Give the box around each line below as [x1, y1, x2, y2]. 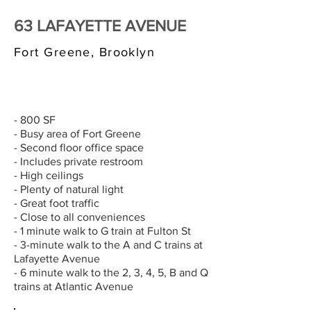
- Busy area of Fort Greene [14, 128, 141, 140]
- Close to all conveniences [14, 211, 145, 223]
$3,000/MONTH [21, 81, 123, 100]
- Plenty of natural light [14, 183, 124, 195]
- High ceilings [14, 169, 83, 181]
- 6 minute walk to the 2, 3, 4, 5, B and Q [14, 267, 208, 278]
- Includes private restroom [14, 155, 143, 167]
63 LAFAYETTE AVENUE [14, 17, 186, 34]
